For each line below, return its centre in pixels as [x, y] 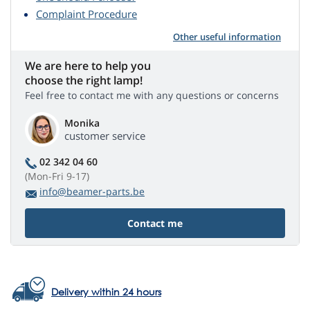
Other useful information [227, 36]
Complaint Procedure [86, 13]
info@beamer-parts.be [92, 191]
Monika [82, 122]
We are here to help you [88, 65]
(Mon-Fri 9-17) [57, 176]
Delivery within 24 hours [106, 291]
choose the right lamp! [84, 80]
